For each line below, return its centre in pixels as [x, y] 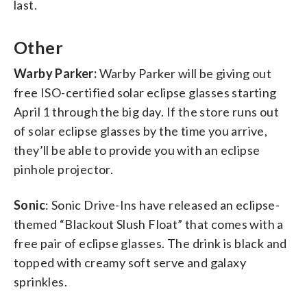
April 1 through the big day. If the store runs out [146, 111]
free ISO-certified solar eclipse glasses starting [145, 92]
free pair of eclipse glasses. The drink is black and [150, 243]
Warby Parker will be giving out [185, 73]
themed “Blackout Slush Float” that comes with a [149, 224]
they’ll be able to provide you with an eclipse [137, 150]
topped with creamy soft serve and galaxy [130, 262]
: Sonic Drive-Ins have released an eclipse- [163, 205]
